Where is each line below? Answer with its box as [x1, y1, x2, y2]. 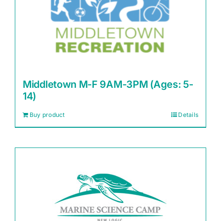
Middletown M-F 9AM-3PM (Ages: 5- [23, 78, 193, 90]
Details [178, 111, 198, 118]
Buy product [30, 111, 65, 118]
